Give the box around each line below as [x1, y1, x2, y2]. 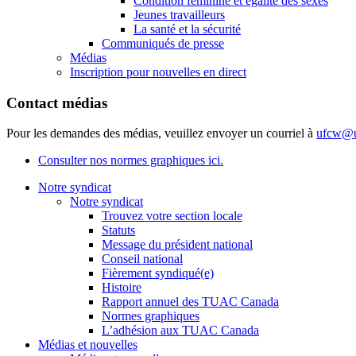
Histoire [102, 281, 141, 295]
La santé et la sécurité [133, 21, 241, 36]
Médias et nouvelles [38, 338, 137, 352]
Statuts [102, 223, 135, 238]
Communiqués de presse [102, 36, 224, 50]
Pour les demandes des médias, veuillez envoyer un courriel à [6, 126, 316, 141]
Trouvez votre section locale [102, 209, 242, 223]
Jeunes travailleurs [133, 7, 225, 21]
